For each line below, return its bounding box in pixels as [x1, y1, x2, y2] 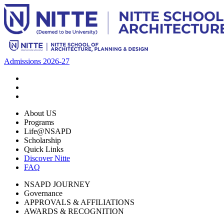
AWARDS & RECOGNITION [24, 207, 124, 215]
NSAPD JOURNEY [24, 180, 90, 188]
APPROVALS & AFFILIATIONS [24, 198, 134, 206]
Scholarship [24, 136, 61, 144]
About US [24, 109, 56, 117]
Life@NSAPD [24, 127, 71, 135]
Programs [24, 118, 54, 126]
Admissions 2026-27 [4, 57, 69, 65]
